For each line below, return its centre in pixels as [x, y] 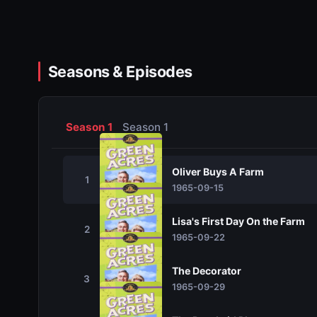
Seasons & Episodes [120, 71]
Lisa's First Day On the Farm [238, 221]
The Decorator [206, 271]
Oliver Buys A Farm [218, 172]
